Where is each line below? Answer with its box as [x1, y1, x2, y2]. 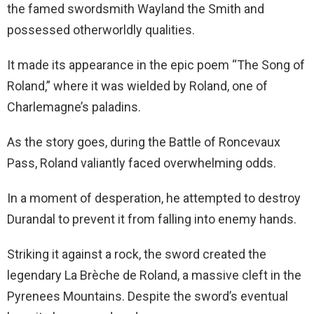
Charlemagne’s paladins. [7, 100, 141, 114]
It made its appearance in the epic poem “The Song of [7, 57, 305, 72]
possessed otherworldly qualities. [7, 22, 195, 37]
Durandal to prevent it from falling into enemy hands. [7, 212, 296, 226]
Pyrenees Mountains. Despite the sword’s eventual [7, 289, 288, 303]
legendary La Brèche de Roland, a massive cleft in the [7, 268, 301, 282]
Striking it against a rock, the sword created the [7, 247, 266, 261]
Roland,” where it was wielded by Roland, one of [7, 78, 268, 93]
